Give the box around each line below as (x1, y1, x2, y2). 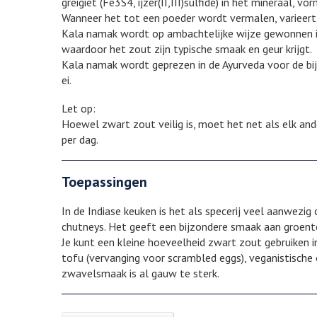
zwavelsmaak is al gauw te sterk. (62, 266, 219, 281)
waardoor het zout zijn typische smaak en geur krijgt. (62, 42, 312, 57)
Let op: (62, 101, 96, 116)
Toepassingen (62, 173, 147, 192)
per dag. (62, 132, 98, 147)
